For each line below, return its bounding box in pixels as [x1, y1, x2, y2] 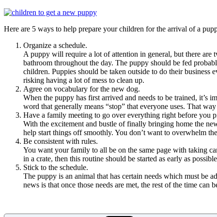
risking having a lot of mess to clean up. [23, 76, 144, 84]
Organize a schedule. [23, 41, 87, 49]
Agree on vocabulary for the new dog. [23, 84, 140, 93]
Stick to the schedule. [23, 163, 88, 171]
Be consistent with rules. [23, 137, 98, 145]
